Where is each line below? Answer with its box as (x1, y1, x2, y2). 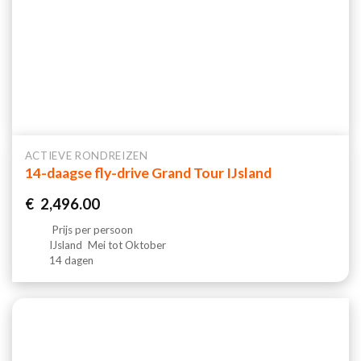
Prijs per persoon (50, 223, 136, 237)
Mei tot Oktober (85, 239, 167, 252)
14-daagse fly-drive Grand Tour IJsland (24, 164, 272, 182)
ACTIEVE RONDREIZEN (24, 148, 148, 162)
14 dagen (49, 254, 94, 268)
